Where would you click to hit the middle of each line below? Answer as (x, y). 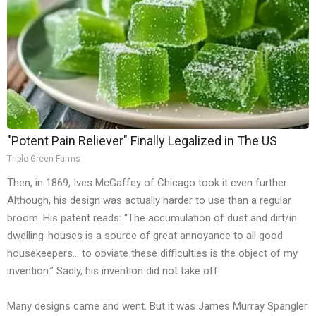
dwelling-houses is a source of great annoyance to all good (145, 236)
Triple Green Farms (44, 159)
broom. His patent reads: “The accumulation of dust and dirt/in (152, 218)
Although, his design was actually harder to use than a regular (149, 201)
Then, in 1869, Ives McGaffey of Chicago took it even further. (148, 183)
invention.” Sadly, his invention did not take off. (114, 271)
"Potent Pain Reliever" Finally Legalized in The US (142, 141)
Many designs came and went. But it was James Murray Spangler (157, 306)
